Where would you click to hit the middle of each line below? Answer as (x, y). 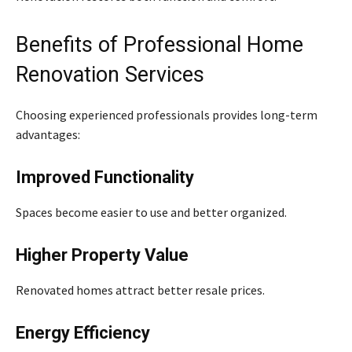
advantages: (48, 134)
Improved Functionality (105, 177)
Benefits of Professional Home (159, 44)
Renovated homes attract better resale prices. (140, 290)
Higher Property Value (102, 255)
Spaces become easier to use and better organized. (151, 212)
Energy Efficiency (83, 332)
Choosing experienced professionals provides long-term (167, 114)
